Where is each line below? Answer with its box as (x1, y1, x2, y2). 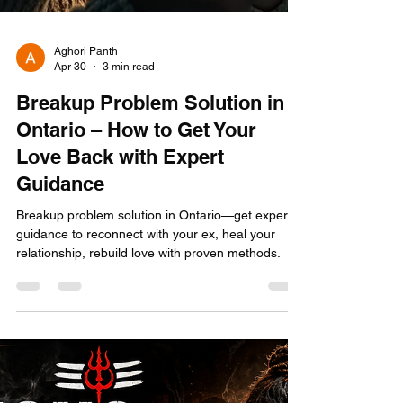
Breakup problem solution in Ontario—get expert (16, 287, 292, 301)
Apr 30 (54, 139, 86, 152)
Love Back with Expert (16, 224, 224, 247)
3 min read (103, 139, 155, 152)
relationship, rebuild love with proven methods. (16, 325, 281, 339)
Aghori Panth (54, 124, 118, 137)
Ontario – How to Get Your (16, 197, 256, 220)
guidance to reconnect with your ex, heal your (16, 306, 275, 320)
